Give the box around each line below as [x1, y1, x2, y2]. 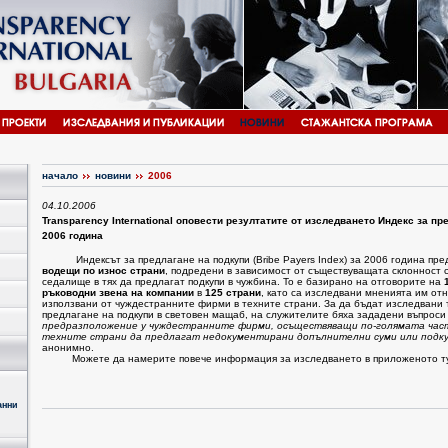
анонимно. [42, 342, 94, 354]
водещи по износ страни [42, 265, 165, 277]
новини [95, 170, 131, 181]
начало [42, 170, 78, 181]
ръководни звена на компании [42, 287, 194, 299]
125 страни [205, 287, 261, 299]
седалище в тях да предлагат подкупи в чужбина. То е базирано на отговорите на [42, 276, 444, 288]
